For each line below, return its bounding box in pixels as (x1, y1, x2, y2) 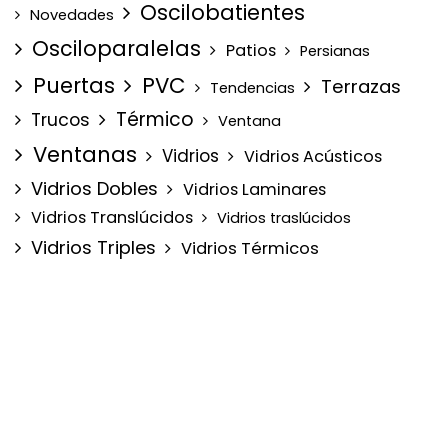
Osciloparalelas (32, 33, 201, 63)
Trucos (31, 107, 90, 132)
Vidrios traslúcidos (217, 207, 351, 228)
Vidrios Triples (31, 234, 156, 260)
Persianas (300, 40, 370, 61)
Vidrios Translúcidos (31, 205, 193, 229)
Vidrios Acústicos (244, 144, 382, 168)
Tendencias (210, 77, 295, 98)
